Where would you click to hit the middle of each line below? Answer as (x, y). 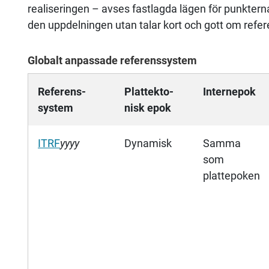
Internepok (229, 92)
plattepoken (231, 176)
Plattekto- (149, 92)
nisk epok (148, 108)
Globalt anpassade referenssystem (112, 61)
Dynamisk (148, 144)
